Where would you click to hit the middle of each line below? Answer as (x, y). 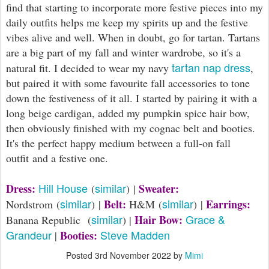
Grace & (205, 219)
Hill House (63, 188)
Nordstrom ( (33, 204)
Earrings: (228, 204)
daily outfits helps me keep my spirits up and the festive (127, 23)
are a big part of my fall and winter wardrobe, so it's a (123, 53)
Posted (80, 255)
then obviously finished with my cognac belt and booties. (131, 128)
